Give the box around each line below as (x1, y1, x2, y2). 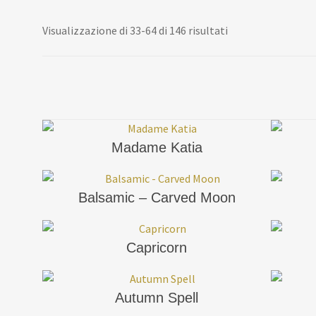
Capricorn (126, 239, 187, 255)
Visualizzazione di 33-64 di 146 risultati (42, 23, 228, 37)
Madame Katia (111, 139, 202, 155)
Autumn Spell (115, 289, 198, 305)
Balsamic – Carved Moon (78, 189, 236, 205)
